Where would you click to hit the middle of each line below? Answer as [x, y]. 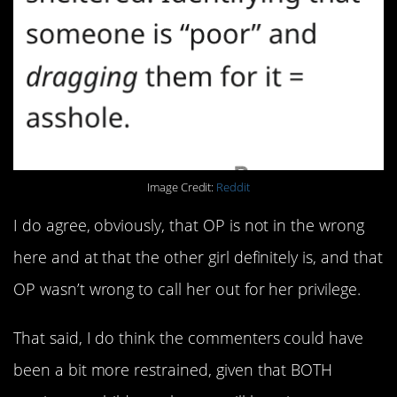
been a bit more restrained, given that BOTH [173, 369]
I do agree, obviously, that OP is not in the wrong [189, 226]
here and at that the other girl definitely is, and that [198, 257]
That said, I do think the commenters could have [189, 337]
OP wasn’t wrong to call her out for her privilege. [187, 289]
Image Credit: [182, 187]
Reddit [234, 187]
